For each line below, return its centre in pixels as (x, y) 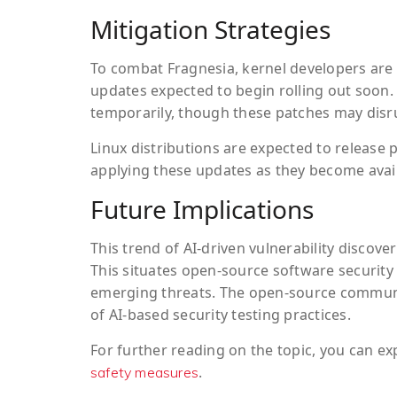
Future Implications (202, 210)
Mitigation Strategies (210, 30)
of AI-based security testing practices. (221, 315)
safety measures (144, 373)
